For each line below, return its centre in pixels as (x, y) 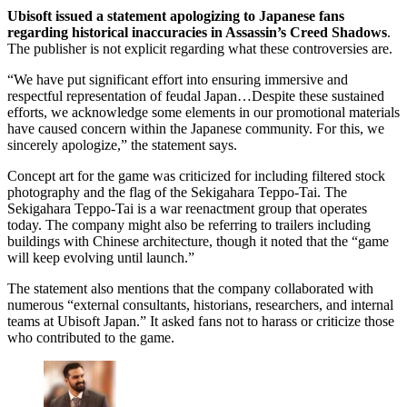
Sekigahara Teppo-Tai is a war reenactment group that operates (187, 209)
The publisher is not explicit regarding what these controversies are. (200, 49)
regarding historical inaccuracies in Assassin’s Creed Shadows (197, 33)
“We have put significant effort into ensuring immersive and (178, 80)
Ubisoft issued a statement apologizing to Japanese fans (176, 16)
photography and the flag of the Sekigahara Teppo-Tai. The (177, 193)
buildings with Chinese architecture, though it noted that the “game (198, 242)
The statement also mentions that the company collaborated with (190, 289)
